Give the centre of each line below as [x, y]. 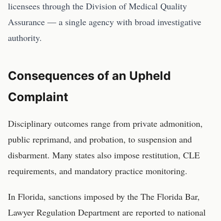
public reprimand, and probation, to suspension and [100, 139]
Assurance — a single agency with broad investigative [105, 22]
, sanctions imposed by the [92, 196]
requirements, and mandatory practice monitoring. [98, 171]
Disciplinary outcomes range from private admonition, [105, 123]
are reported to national [163, 212]
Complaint [38, 97]
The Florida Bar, [170, 196]
